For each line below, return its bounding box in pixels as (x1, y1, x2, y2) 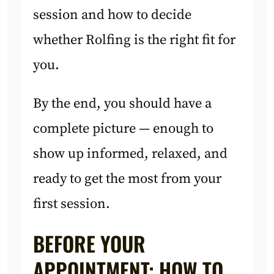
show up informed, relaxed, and (33, 145, 228, 163)
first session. (33, 195, 111, 213)
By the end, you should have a (33, 95, 212, 113)
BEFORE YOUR (33, 228, 146, 259)
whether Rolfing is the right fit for (33, 31, 236, 50)
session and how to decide (33, 6, 192, 24)
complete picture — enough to (33, 120, 214, 138)
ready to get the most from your (33, 170, 222, 188)
